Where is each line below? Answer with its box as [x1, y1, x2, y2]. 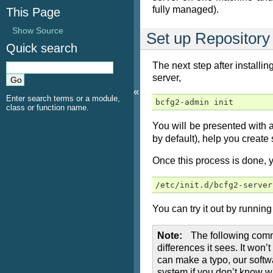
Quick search [6, 41, 77, 55]
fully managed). [152, 4, 219, 15]
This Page [6, 5, 60, 19]
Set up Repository [146, 30, 270, 47]
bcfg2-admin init [155, 97, 233, 107]
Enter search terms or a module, [6, 93, 120, 103]
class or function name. [6, 102, 89, 112]
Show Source [12, 26, 63, 35]
